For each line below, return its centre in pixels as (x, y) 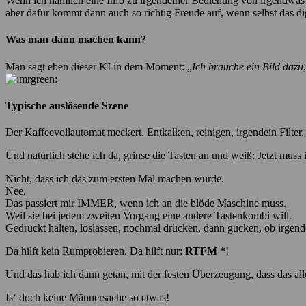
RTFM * (205, 251)
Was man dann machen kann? (76, 40)
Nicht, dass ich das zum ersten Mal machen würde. (115, 179)
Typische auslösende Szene (67, 105)
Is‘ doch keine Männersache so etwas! (87, 298)
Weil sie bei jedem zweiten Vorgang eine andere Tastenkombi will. (149, 216)
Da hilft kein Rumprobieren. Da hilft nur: (95, 251)
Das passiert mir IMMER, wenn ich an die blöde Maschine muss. (146, 204)
